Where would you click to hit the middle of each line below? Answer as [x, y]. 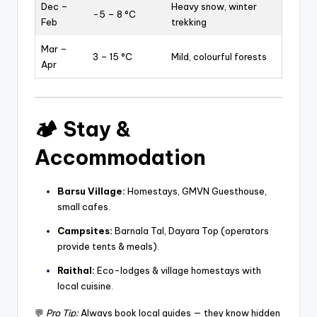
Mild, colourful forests [219, 56]
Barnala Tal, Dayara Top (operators [191, 231]
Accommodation [120, 158]
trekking [189, 22]
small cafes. [84, 207]
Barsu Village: [91, 191]
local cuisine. [85, 286]
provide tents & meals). [108, 247]
